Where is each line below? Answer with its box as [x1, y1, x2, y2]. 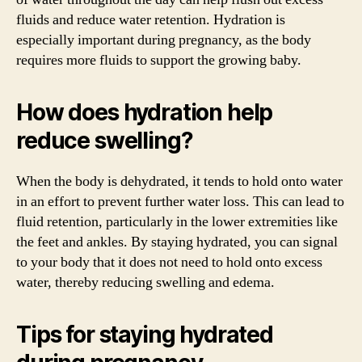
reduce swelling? [16, 127, 193, 154]
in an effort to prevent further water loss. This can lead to [16, 192, 344, 211]
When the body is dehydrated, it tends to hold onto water [16, 172, 343, 191]
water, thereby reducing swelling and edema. [16, 273, 275, 292]
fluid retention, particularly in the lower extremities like [16, 213, 338, 231]
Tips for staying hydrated [16, 321, 273, 348]
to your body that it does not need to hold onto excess [16, 253, 322, 271]
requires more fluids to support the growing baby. [16, 51, 301, 69]
